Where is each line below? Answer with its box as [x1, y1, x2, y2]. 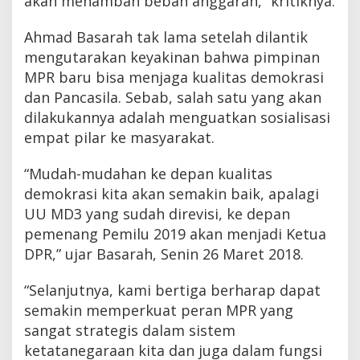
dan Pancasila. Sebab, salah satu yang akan [24, 88, 321, 108]
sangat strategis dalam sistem [24, 321, 235, 341]
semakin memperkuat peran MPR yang [24, 301, 293, 321]
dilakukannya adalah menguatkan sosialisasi [24, 108, 330, 128]
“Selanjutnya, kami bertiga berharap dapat [24, 280, 321, 301]
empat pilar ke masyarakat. [24, 128, 215, 148]
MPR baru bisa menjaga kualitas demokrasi [24, 67, 324, 88]
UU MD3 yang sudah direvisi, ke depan [24, 204, 290, 224]
